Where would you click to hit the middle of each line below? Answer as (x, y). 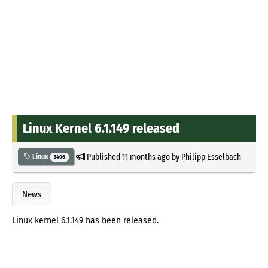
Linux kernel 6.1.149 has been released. (85, 221)
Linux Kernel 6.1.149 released (101, 128)
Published (103, 156)
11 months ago (146, 156)
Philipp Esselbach (211, 156)
